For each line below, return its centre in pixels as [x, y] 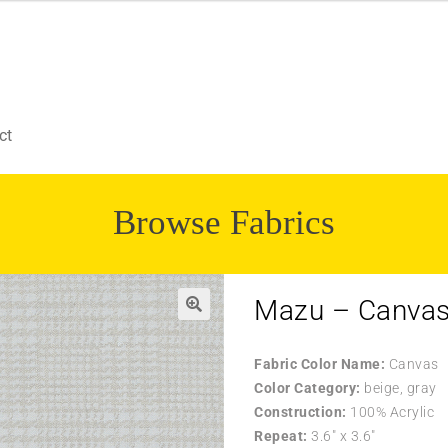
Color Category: [307, 387]
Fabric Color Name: [319, 363]
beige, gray [398, 387]
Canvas [412, 363]
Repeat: [281, 435]
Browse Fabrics [224, 221]
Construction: [300, 411]
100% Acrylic [390, 411]
